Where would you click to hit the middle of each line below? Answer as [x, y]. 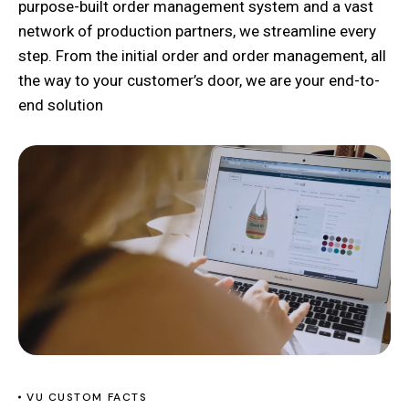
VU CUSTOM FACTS [87, 397]
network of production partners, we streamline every [197, 31]
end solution [61, 105]
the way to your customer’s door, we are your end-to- [199, 81]
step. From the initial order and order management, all [202, 56]
